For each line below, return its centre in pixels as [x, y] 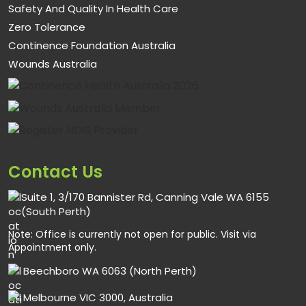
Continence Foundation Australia [92, 45]
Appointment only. [52, 248]
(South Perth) [56, 212]
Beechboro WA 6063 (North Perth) [110, 271]
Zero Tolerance [47, 27]
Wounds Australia [53, 64]
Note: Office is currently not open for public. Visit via [132, 235]
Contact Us [55, 172]
